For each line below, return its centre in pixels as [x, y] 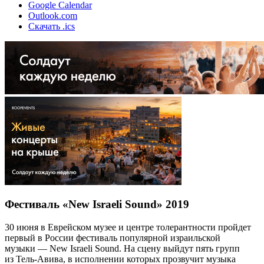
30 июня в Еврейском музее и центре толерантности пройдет [128, 227]
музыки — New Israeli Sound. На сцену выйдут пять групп [122, 248]
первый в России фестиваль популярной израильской [113, 237]
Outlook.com [53, 15]
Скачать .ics [52, 26]
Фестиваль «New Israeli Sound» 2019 [97, 204]
